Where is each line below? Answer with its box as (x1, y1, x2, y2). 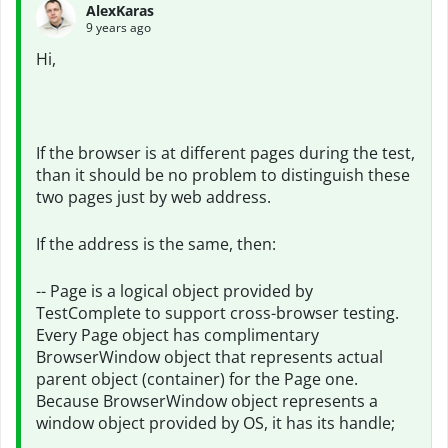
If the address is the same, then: (36, 233, 276, 255)
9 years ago (86, 18, 151, 36)
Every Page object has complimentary (36, 324, 319, 346)
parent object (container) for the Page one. (36, 368, 358, 390)
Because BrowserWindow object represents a (36, 390, 378, 412)
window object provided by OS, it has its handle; (36, 412, 395, 434)
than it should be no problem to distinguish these (36, 164, 410, 186)
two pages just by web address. (36, 186, 271, 208)
